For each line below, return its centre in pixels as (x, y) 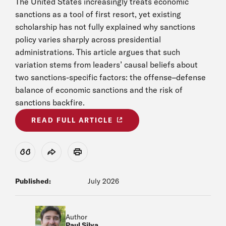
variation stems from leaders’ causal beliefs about (106, 65)
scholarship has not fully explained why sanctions (105, 27)
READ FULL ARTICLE (72, 120)
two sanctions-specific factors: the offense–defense (110, 77)
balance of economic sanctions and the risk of (99, 90)
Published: (33, 181)
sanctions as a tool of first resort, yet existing (98, 14)
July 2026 (103, 181)
